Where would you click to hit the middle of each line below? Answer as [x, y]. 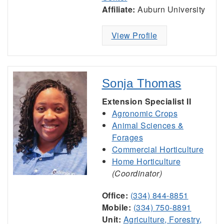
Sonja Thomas [141, 83]
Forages [127, 137]
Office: [115, 195]
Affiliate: [118, 9]
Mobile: [116, 207]
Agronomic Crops [144, 113]
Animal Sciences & [147, 125]
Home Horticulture [146, 161]
